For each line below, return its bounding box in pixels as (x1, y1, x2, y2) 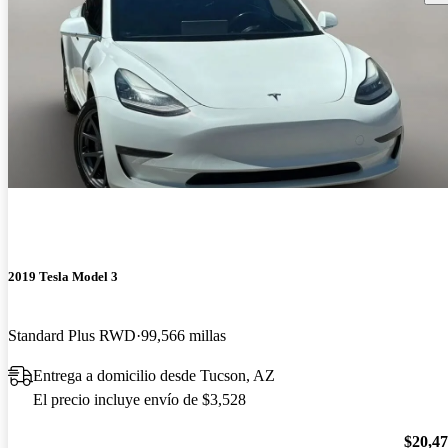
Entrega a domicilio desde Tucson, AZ (33, 366, 275, 384)
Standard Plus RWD (8, 326, 136, 344)
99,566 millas (141, 326, 226, 344)
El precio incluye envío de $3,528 (33, 390, 246, 408)
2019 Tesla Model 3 (8, 268, 118, 284)
